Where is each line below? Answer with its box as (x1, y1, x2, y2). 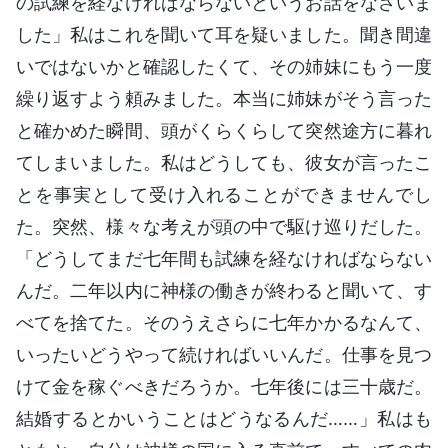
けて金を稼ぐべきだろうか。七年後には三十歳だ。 (16, 375, 432, 397)
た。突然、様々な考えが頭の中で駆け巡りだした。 (16, 215, 432, 237)
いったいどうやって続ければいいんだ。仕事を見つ (16, 343, 432, 365)
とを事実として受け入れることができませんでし (16, 183, 432, 205)
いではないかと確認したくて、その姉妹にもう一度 (16, 55, 432, 77)
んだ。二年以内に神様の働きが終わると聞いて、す (16, 279, 432, 301)
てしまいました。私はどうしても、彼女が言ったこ (16, 151, 432, 173)
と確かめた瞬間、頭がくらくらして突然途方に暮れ (16, 119, 432, 141)
